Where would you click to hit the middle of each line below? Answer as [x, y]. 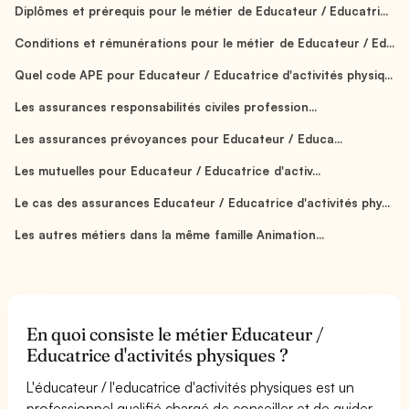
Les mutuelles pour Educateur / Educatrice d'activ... [168, 170]
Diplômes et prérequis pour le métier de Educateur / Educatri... [201, 10]
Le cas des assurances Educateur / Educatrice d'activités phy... [202, 202]
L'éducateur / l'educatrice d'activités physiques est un [191, 387]
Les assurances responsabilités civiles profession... [166, 106]
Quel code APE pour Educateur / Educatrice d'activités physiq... [204, 74]
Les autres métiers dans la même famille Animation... [169, 234]
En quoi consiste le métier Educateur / [176, 334]
